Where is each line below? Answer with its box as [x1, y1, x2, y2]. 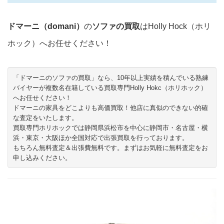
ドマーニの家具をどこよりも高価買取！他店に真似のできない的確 [13, 104, 208, 111]
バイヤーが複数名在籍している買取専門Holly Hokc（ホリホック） [13, 84, 207, 91]
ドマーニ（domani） [7, 22, 84, 30]
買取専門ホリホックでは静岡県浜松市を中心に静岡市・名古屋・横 [13, 124, 208, 131]
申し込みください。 [13, 154, 71, 161]
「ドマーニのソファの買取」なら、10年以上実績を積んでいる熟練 [13, 74, 208, 81]
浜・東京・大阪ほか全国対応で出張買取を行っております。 [13, 134, 188, 141]
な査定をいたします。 [13, 114, 78, 121]
